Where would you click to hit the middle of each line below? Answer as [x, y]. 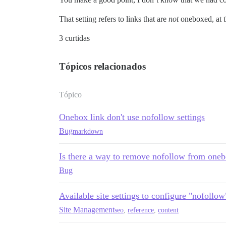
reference [141, 210]
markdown [88, 131]
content [168, 210]
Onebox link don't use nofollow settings [132, 117]
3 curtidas [74, 38]
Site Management [87, 210]
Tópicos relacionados [102, 66]
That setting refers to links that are [114, 19]
